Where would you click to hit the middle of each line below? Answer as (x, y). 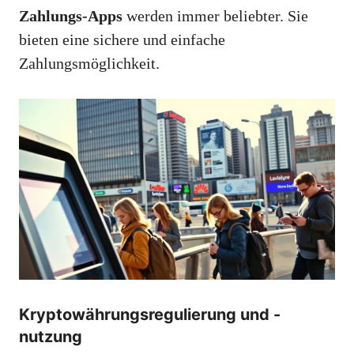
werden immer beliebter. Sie (215, 15)
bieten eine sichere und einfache (122, 39)
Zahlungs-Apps (71, 15)
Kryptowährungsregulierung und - (150, 314)
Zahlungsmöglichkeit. (89, 63)
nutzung (51, 336)
